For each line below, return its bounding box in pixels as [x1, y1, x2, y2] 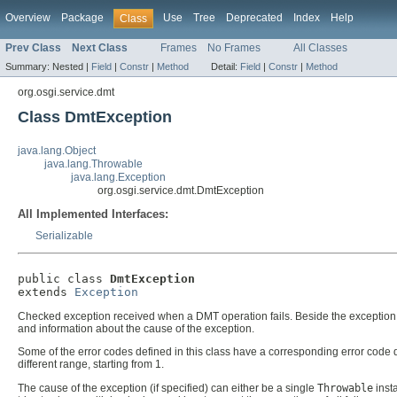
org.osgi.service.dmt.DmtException [97, 184, 264, 198]
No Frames [207, 42, 261, 55]
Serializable [35, 230, 93, 243]
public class [18, 272, 110, 286]
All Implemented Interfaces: [18, 207, 168, 222]
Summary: [5, 61, 52, 73]
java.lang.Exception [71, 171, 166, 184]
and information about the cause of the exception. [18, 323, 254, 336]
